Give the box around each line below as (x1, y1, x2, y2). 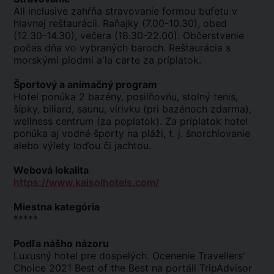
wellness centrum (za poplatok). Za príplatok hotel (13, 115, 248, 127)
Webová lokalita (13, 164, 89, 176)
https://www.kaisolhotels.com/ (13, 176, 159, 188)
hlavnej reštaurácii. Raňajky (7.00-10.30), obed (13, 17, 227, 29)
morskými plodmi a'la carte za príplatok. (13, 54, 201, 66)
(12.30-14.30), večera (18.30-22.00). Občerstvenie (13, 29, 244, 42)
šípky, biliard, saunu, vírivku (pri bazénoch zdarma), (13, 103, 251, 115)
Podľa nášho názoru (13, 237, 109, 250)
